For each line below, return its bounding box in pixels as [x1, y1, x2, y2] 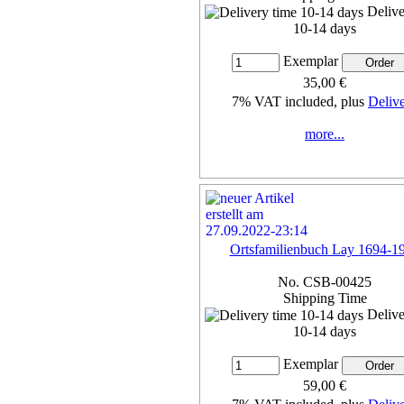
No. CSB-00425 [278, 273, 372, 289]
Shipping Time [282, 289, 367, 306]
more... [305, 126, 344, 142]
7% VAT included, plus [232, 94, 368, 110]
